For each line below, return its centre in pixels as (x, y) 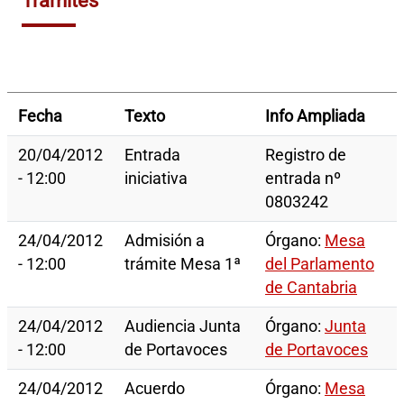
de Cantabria (311, 288)
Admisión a (165, 241)
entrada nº (303, 179)
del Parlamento (320, 265)
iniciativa (156, 179)
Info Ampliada (315, 117)
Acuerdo (155, 389)
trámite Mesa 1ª (183, 265)
